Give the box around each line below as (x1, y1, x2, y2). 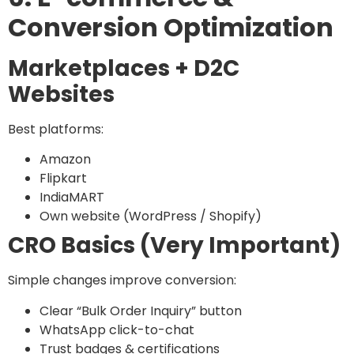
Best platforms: (8, 120, 104, 139)
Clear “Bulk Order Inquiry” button (40, 301, 242, 320)
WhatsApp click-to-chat (40, 320, 194, 339)
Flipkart (40, 169, 87, 188)
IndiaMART (40, 188, 104, 207)
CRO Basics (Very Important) (8, 230, 341, 262)
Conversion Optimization (8, 9, 333, 46)
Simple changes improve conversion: (8, 271, 236, 290)
